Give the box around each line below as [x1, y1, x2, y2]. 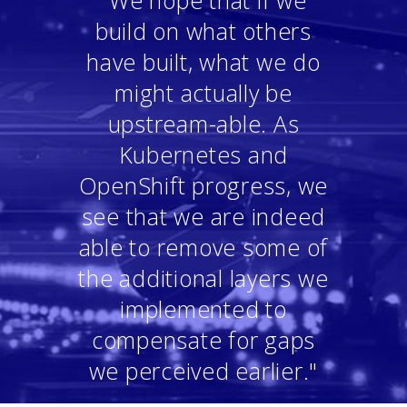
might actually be [114, 77, 293, 109]
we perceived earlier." [88, 355, 319, 387]
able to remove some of [78, 232, 329, 263]
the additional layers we [78, 263, 329, 294]
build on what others [94, 15, 312, 47]
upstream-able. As [107, 108, 300, 140]
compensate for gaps [91, 324, 316, 356]
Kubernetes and [118, 139, 289, 171]
